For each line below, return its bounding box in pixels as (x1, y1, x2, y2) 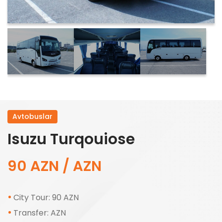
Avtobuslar (12, 111, 53, 122)
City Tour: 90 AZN (13, 192, 79, 204)
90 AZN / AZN (7, 156, 102, 176)
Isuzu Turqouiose (7, 129, 135, 150)
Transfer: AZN (13, 207, 66, 219)
